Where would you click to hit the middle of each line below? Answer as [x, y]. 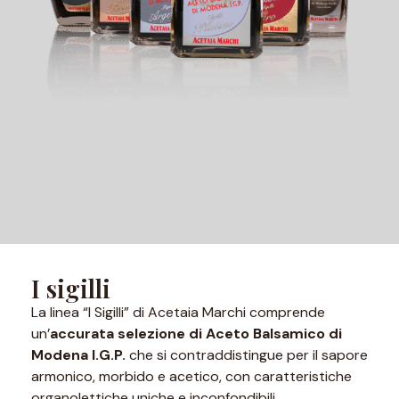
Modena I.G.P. [80, 355]
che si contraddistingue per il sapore [248, 355]
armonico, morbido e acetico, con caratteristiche [191, 377]
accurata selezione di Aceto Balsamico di [196, 334]
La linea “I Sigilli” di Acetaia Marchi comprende [178, 313]
